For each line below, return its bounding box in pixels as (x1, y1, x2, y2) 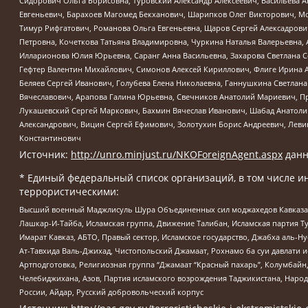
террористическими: (19, 185, 119, 199)
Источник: (19, 148, 71, 162)
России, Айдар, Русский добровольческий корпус (19, 286, 203, 297)
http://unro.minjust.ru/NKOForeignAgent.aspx (71, 148, 283, 162)
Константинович (19, 133, 81, 144)
